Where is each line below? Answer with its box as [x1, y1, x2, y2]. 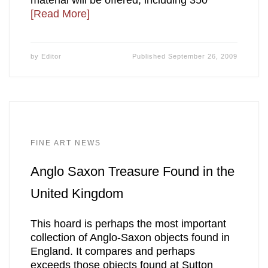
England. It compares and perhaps [30, 245, 195, 257]
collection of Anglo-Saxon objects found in [30, 231, 230, 243]
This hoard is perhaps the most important [30, 217, 226, 230]
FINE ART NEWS [30, 139, 101, 148]
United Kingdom [30, 186, 123, 202]
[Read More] [30, 8, 90, 20]
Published [132, 53, 169, 60]
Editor [41, 53, 62, 60]
